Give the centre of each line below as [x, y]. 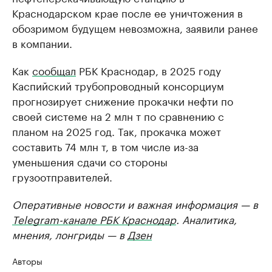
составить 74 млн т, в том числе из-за [105, 146]
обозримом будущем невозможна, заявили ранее [135, 27]
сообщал [54, 70]
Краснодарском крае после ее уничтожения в [127, 12]
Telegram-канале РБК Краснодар [94, 219]
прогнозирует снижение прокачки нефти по [123, 100]
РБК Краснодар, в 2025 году [148, 70]
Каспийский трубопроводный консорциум [118, 85]
